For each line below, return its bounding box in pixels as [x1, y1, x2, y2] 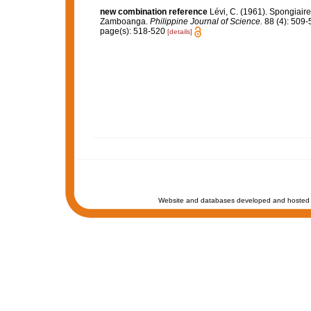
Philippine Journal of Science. [149, 16, 262, 26]
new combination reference [99, 6, 208, 17]
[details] [167, 27, 192, 35]
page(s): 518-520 [99, 26, 167, 36]
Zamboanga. [99, 16, 150, 26]
